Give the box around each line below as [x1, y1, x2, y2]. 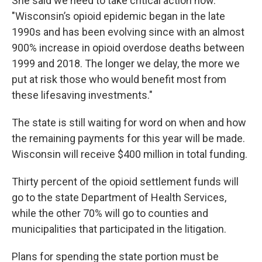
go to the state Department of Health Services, [12, 191, 226, 204]
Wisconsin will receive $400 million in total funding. [12, 148, 247, 160]
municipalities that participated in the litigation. [12, 223, 226, 235]
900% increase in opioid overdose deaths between [12, 42, 244, 54]
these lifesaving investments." [12, 89, 153, 101]
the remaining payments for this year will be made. [12, 132, 245, 144]
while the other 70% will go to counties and [12, 207, 208, 219]
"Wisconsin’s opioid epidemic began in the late [12, 10, 225, 22]
